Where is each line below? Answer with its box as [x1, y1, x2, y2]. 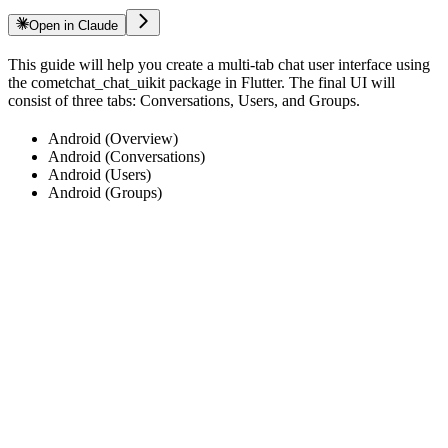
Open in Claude [29, 18, 119, 34]
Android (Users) [48, 166, 151, 184]
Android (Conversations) [48, 148, 205, 166]
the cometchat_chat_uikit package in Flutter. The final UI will [8, 74, 395, 92]
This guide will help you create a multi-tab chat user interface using [8, 56, 430, 74]
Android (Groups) [48, 184, 162, 202]
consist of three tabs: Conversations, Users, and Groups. [8, 92, 360, 110]
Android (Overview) [48, 130, 178, 148]
